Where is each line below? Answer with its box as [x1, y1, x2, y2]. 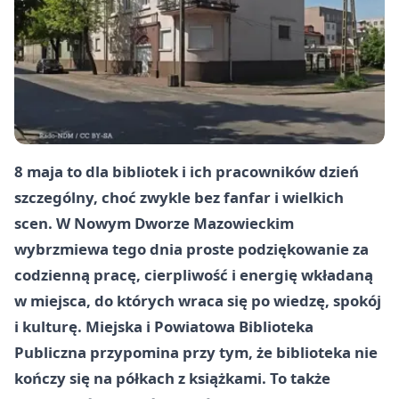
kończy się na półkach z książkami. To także [14, 367, 330, 388]
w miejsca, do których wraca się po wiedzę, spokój [14, 289, 381, 311]
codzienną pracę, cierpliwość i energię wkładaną [14, 264, 373, 285]
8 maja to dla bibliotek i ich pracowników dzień [14, 160, 359, 182]
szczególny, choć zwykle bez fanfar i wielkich [14, 186, 344, 208]
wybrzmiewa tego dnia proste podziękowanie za [14, 238, 369, 259]
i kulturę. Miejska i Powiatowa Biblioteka [14, 315, 313, 337]
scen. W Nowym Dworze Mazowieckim [14, 212, 294, 233]
